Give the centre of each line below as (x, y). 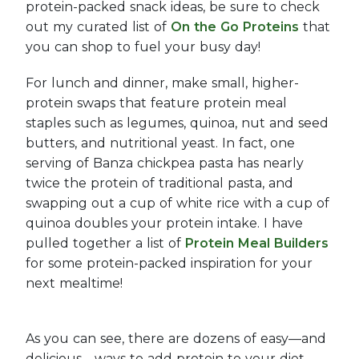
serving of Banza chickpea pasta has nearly (165, 163)
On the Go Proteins (235, 27)
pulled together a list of (105, 243)
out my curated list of (98, 27)
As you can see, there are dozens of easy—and (176, 339)
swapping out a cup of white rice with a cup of (177, 203)
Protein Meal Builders (257, 243)
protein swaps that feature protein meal (156, 103)
